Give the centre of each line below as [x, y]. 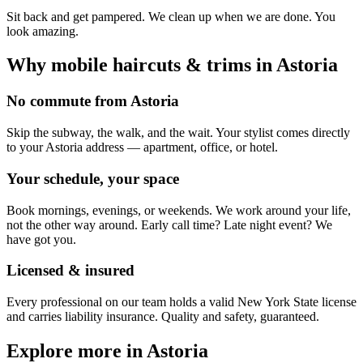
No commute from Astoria [93, 101]
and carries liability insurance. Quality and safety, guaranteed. [163, 316]
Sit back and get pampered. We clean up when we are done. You [171, 16]
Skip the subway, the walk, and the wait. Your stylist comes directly [178, 133]
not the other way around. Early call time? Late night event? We [169, 224]
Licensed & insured [70, 271]
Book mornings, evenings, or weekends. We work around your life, [179, 210]
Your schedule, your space [93, 178]
